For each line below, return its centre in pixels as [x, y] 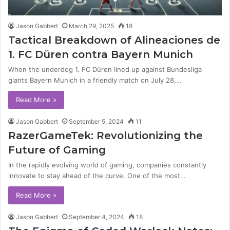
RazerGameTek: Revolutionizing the [106, 136]
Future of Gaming [57, 150]
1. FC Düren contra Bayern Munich [101, 55]
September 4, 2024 [97, 217]
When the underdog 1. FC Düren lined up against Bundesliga [105, 70]
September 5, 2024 [96, 122]
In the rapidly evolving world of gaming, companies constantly [107, 165]
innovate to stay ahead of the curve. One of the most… [97, 176]
